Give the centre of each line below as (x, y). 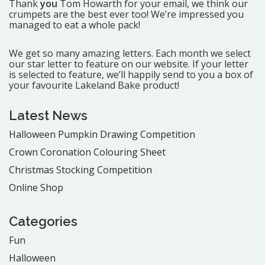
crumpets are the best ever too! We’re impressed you (126, 14)
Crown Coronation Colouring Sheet (87, 152)
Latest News (48, 115)
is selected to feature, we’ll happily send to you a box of (131, 74)
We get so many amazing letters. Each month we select (130, 53)
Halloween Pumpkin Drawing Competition (102, 134)
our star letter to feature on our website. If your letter (129, 64)
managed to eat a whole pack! (75, 25)
